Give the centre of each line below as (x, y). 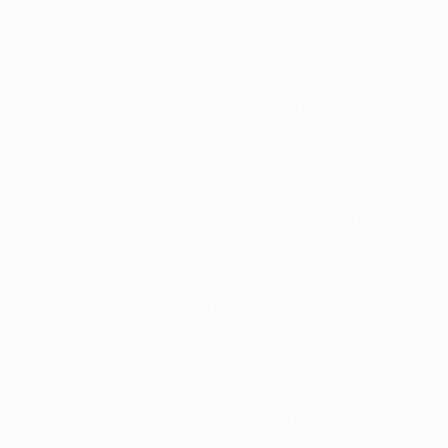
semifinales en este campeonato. (148, 241)
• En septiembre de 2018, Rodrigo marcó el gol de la (216, 57)
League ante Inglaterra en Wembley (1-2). (177, 105)
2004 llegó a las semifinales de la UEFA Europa (201, 169)
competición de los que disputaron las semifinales (214, 369)
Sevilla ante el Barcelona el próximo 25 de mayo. (206, 305)
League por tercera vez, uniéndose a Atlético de (203, 193)
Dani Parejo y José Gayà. (117, 17)
